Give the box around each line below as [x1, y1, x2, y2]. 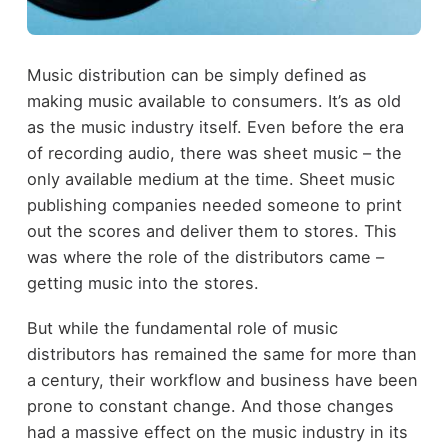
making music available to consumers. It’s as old [26, 91, 401, 112]
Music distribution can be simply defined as [26, 65, 367, 86]
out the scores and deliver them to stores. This [26, 221, 397, 242]
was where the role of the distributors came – [26, 247, 384, 268]
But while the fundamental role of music [26, 317, 338, 338]
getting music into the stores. [26, 273, 259, 294]
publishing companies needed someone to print [26, 195, 402, 216]
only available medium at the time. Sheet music [26, 169, 395, 190]
